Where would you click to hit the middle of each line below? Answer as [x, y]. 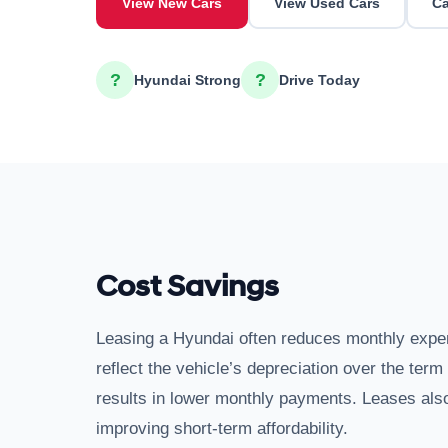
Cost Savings [187, 286]
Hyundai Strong [187, 80]
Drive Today [319, 80]
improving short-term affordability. [222, 428]
